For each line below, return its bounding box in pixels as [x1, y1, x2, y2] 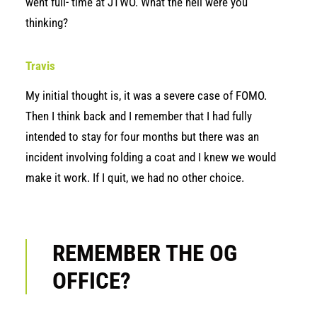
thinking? [25, 16, 68, 30]
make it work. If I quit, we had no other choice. [25, 171, 244, 185]
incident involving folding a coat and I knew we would [25, 150, 276, 164]
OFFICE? [52, 267, 131, 294]
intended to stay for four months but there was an [25, 129, 259, 144]
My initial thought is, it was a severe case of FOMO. [25, 88, 267, 103]
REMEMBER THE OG [52, 239, 237, 267]
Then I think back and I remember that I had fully [25, 109, 252, 123]
